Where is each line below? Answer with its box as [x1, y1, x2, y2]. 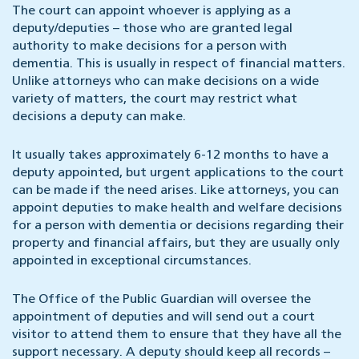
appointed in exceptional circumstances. [12, 255, 252, 268]
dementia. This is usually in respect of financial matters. [12, 58, 345, 71]
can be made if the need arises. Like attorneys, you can [12, 184, 339, 198]
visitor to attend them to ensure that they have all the [12, 329, 341, 342]
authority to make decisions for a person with [12, 40, 287, 54]
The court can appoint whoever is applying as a [12, 5, 291, 18]
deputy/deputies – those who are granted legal [12, 22, 292, 36]
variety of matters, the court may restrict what [12, 93, 297, 107]
